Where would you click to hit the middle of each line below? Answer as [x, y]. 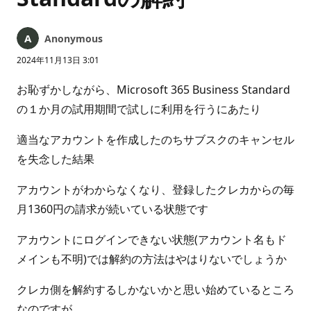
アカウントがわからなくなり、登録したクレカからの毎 [155, 190]
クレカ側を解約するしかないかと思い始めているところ [155, 289]
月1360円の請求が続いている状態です [112, 209]
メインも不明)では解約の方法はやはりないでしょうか [152, 259]
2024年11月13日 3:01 [58, 60]
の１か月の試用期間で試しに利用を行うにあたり [139, 109]
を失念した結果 [56, 159]
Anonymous [74, 39]
